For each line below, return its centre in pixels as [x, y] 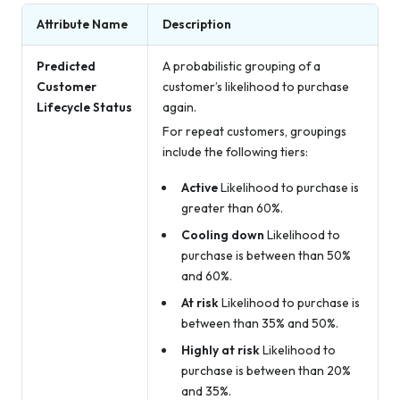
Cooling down [222, 235]
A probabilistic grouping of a [242, 66]
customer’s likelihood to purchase [256, 86]
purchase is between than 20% [266, 370]
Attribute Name [82, 24]
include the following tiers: [235, 151]
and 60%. [206, 276]
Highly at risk [220, 350]
